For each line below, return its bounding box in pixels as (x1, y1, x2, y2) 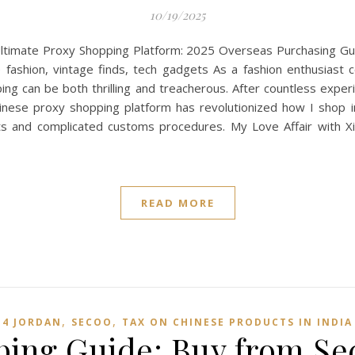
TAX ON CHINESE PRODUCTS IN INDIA (122, 315, 353, 329)
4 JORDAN (2, 315, 62, 329)
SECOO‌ (71, 315, 113, 329)
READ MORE (140, 196, 215, 210)
